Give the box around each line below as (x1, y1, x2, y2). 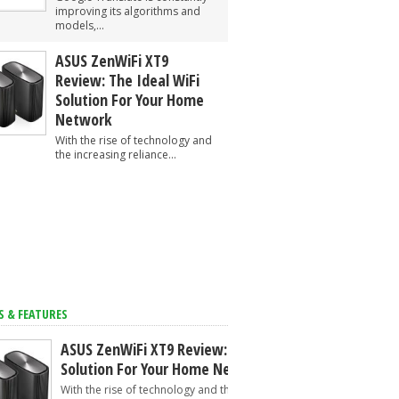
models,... (55, 18, 104, 33)
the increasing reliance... (55, 147, 176, 162)
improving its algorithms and (55, 4, 200, 19)
